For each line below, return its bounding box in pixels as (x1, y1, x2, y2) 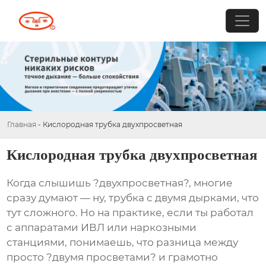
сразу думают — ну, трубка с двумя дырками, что (7, 192, 259, 204)
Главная (7, 119, 36, 129)
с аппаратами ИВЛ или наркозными (7, 221, 197, 234)
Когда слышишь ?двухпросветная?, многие (7, 177, 233, 189)
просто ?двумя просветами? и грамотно (7, 251, 218, 264)
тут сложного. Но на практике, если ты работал (7, 207, 254, 219)
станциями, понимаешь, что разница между (7, 236, 239, 249)
